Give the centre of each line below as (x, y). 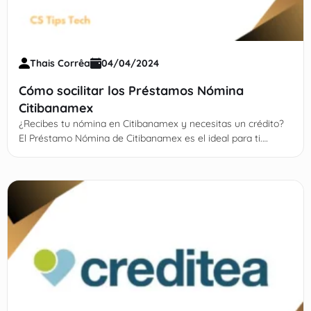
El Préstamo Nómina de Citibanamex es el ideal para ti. (140, 138)
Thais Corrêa (60, 64)
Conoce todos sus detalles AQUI (90, 153)
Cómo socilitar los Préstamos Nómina (131, 91)
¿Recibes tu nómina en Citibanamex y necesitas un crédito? (151, 124)
